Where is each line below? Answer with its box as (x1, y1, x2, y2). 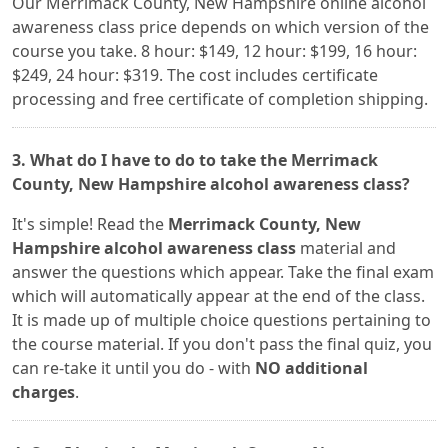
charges (12, 381, 75, 403)
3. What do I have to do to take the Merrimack (12, 149, 378, 171)
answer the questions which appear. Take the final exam (12, 261, 434, 283)
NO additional (255, 357, 368, 379)
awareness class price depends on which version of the (12, 16, 429, 38)
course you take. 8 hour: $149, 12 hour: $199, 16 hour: (12, 40, 417, 62)
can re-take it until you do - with (12, 357, 255, 379)
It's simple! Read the (12, 213, 168, 235)
